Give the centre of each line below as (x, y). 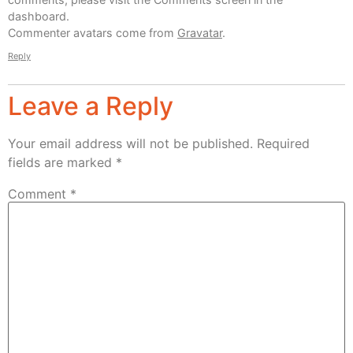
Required (283, 144)
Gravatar (200, 32)
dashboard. (39, 16)
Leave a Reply (91, 106)
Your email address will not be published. (130, 144)
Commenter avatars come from (93, 32)
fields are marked (62, 163)
